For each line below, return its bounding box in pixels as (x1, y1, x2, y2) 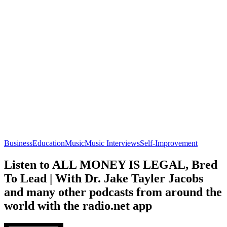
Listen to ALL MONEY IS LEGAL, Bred (4, 158, 217, 171)
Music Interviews (85, 138, 140, 147)
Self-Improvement (140, 138, 198, 147)
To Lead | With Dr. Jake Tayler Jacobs (4, 171, 203, 185)
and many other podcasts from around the (4, 185, 222, 199)
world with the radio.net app (4, 199, 152, 212)
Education (32, 138, 65, 147)
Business (4, 138, 32, 147)
